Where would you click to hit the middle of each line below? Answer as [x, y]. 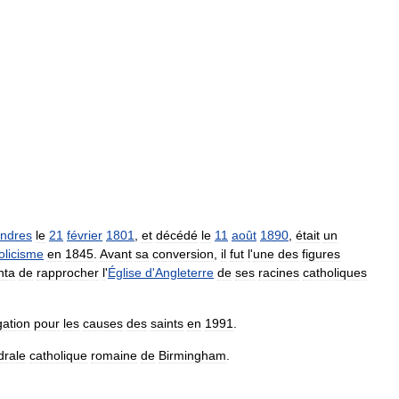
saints [167, 323]
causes [103, 323]
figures [321, 253]
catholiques [335, 272]
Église [125, 272]
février [85, 235]
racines [279, 272]
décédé [177, 235]
